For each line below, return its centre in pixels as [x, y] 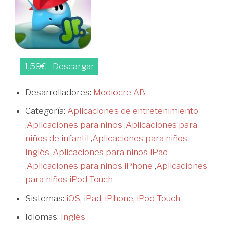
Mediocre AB [119, 92]
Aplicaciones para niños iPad [110, 152]
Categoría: [46, 111]
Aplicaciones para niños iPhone [90, 165]
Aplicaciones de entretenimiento [133, 111]
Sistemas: [46, 198]
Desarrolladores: [59, 92]
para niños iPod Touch [69, 179]
